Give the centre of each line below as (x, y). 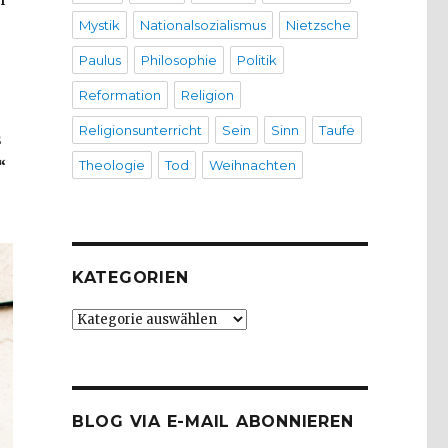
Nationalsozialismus (202, 25)
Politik (256, 60)
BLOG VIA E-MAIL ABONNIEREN (212, 422)
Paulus (99, 60)
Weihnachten (252, 165)
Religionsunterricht (140, 130)
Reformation (119, 95)
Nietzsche (318, 25)
